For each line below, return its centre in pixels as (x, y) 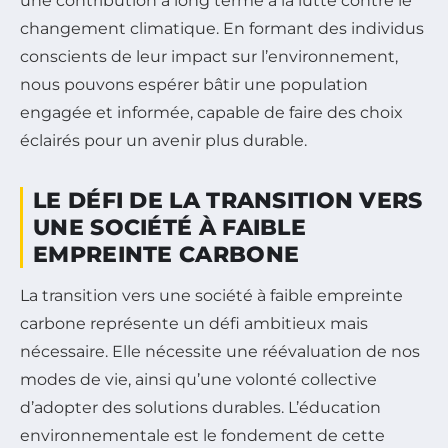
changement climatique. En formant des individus (222, 29)
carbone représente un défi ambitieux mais (194, 324)
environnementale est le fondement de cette (202, 436)
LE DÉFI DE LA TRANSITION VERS (228, 201)
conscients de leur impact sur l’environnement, (209, 57)
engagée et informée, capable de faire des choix (211, 113)
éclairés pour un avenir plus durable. (163, 141)
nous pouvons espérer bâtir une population (194, 85)
